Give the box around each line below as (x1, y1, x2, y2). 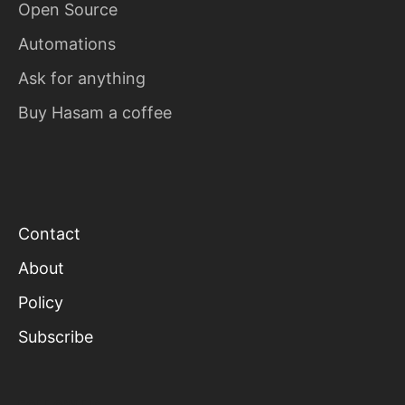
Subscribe (18, 327, 93, 347)
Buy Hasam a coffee (18, 103, 172, 123)
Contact (18, 224, 80, 244)
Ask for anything (18, 69, 146, 89)
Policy (18, 293, 63, 313)
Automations (18, 34, 116, 54)
